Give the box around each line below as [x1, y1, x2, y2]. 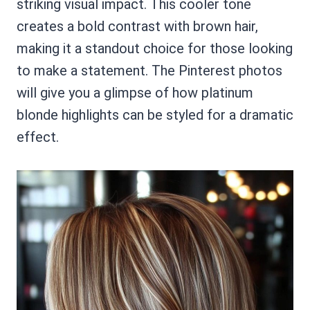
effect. [17, 129, 59, 145]
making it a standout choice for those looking [17, 40, 293, 57]
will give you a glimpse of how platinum [17, 84, 253, 101]
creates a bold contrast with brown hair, [17, 18, 258, 35]
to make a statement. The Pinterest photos [17, 62, 282, 79]
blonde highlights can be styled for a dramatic [17, 107, 293, 123]
